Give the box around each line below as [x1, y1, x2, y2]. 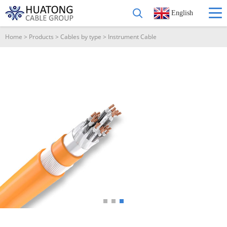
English [171, 9, 193, 17]
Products [29, 32, 54, 41]
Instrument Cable [108, 32, 157, 41]
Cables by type [60, 32, 101, 41]
